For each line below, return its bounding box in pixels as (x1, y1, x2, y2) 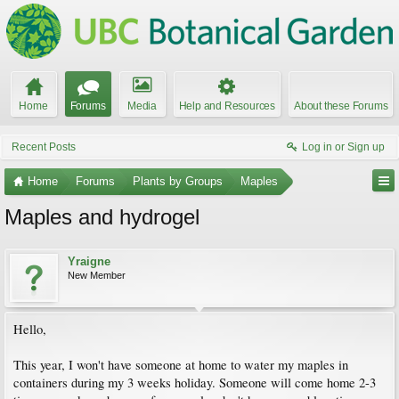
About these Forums (294, 100, 388, 112)
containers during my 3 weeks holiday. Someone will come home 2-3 (13, 374, 376, 391)
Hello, (13, 321, 46, 338)
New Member (68, 270, 126, 281)
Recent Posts (12, 141, 76, 153)
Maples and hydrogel (4, 205, 199, 229)
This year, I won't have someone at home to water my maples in (13, 356, 348, 373)
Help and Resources (178, 100, 275, 112)
